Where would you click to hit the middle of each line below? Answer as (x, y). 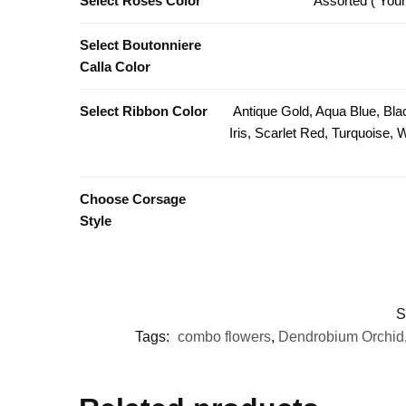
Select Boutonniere (140, 45)
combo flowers (224, 337)
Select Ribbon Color (143, 111)
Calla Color (115, 67)
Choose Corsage (132, 199)
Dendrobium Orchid (341, 337)
